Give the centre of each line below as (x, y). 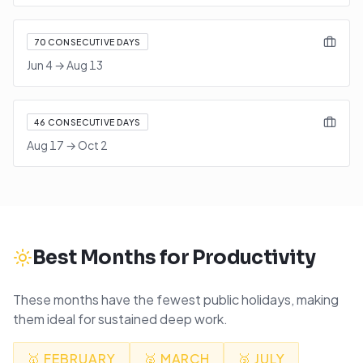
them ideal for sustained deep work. (120, 319)
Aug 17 (45, 145)
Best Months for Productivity (174, 258)
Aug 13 (85, 65)
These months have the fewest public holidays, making (176, 299)
